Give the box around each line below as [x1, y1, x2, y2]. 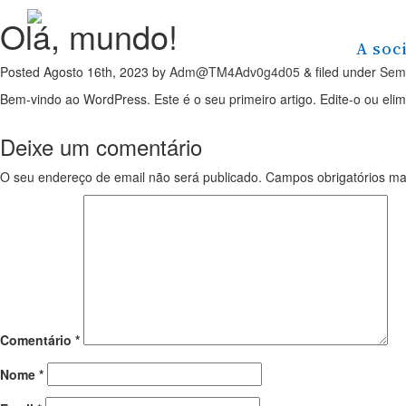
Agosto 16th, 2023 [43, 63, 149, 81]
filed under [312, 63, 380, 81]
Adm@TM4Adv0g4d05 [169, 63, 300, 81]
